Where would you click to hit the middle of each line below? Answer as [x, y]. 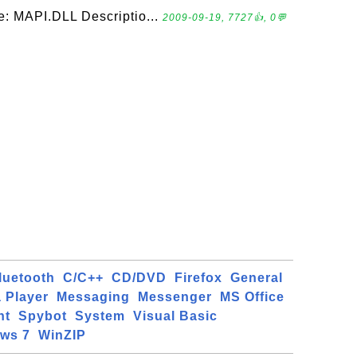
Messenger [175, 297]
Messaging [93, 297]
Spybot [43, 316]
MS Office [252, 297]
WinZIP [62, 335]
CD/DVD [139, 278]
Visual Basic [175, 316]
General [257, 278]
